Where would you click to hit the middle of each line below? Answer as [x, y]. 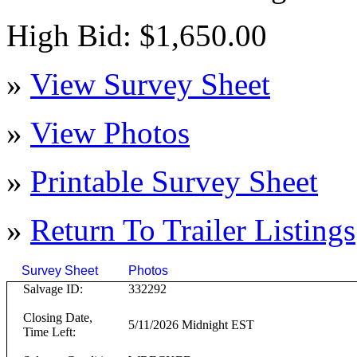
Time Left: [49, 332]
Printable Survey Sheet [174, 181]
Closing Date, [57, 318]
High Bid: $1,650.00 [137, 35]
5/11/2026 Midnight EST [191, 325]
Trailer [204, 230]
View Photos [110, 133]
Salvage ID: [53, 289]
